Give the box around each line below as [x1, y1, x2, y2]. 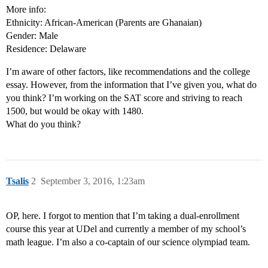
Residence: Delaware [6, 44, 86, 54]
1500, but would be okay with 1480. [6, 106, 144, 117]
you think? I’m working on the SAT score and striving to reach [6, 93, 242, 103]
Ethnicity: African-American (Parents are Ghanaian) [6, 17, 202, 28]
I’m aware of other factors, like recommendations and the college [6, 66, 250, 77]
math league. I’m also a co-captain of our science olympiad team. [6, 237, 250, 248]
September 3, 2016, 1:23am [41, 176, 145, 187]
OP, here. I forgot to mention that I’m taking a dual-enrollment [6, 211, 239, 221]
